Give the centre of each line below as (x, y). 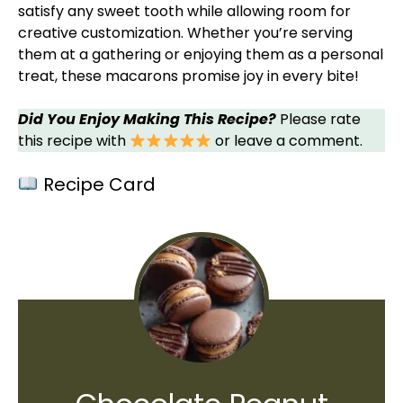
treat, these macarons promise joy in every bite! (188, 76)
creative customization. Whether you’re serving (185, 33)
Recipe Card (97, 184)
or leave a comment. (287, 141)
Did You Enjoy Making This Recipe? (147, 119)
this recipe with (74, 141)
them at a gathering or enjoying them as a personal (201, 54)
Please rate (318, 119)
